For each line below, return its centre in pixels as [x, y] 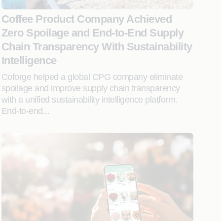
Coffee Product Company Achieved [87, 19]
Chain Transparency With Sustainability [97, 47]
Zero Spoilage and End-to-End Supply [92, 33]
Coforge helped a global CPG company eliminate [92, 77]
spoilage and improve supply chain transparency [91, 88]
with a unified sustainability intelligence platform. [89, 100]
